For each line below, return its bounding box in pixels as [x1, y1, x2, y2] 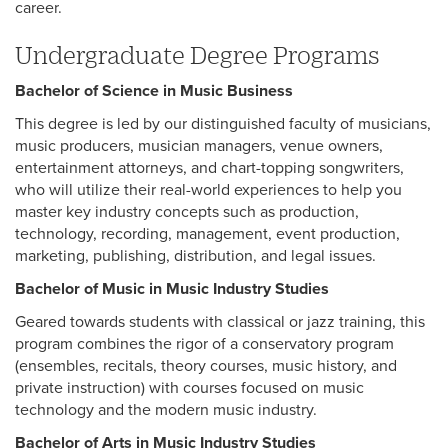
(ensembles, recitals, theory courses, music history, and [15, 356, 397, 376]
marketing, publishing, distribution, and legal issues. [15, 246, 380, 266]
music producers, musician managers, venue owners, [15, 136, 383, 156]
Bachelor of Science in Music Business [15, 81, 293, 101]
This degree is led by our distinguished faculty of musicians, [15, 114, 431, 134]
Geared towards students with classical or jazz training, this [15, 312, 425, 332]
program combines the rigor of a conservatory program [15, 334, 394, 354]
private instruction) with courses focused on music [15, 378, 364, 398]
